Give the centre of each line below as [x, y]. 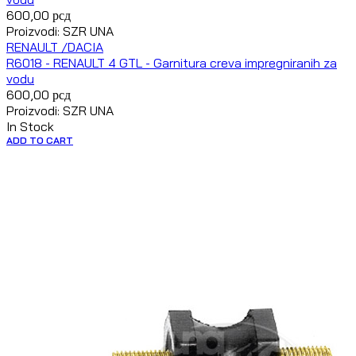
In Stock [30, 127]
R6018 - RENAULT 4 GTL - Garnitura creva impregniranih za [172, 63]
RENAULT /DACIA [55, 47]
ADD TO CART [40, 141]
